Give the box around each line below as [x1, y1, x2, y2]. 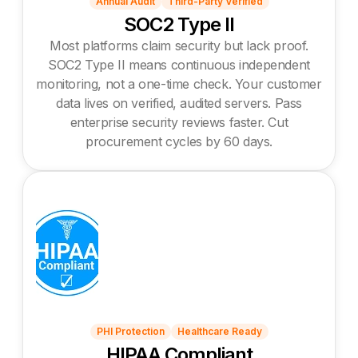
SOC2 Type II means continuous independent [48, 56, 310, 73]
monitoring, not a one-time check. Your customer [36, 75, 322, 92]
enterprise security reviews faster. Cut [70, 113, 288, 130]
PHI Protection [96, 324, 165, 337]
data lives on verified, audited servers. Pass [55, 94, 302, 111]
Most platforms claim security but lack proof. [49, 37, 308, 54]
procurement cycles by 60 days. [85, 133, 272, 149]
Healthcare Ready [177, 324, 262, 337]
